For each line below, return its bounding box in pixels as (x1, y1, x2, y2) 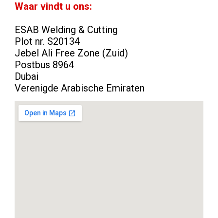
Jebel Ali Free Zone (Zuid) (15, 47, 128, 59)
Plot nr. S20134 (15, 36, 80, 48)
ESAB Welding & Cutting (15, 24, 118, 36)
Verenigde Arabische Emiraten (15, 82, 145, 94)
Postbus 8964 (15, 59, 74, 71)
